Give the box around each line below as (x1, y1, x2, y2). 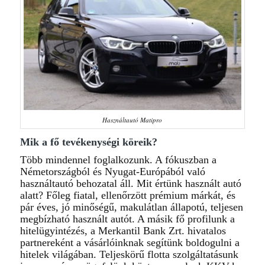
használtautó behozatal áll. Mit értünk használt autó (20, 177, 241, 190)
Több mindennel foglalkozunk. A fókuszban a (20, 154, 216, 166)
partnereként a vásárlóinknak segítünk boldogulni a (20, 237, 240, 249)
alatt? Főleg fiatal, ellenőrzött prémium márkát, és (20, 189, 235, 202)
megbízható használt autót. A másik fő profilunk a (20, 213, 235, 225)
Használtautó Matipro (102, 115, 163, 124)
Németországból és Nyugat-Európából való (20, 166, 205, 178)
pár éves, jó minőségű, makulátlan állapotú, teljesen (20, 201, 243, 214)
